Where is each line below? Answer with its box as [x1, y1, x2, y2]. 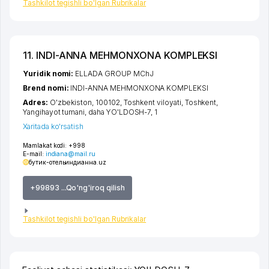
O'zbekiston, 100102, [49, 98, 124, 107]
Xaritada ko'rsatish [23, 122, 84, 131]
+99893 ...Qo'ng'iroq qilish [30, 183, 125, 193]
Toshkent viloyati [123, 98, 181, 107]
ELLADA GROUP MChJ [75, 69, 154, 79]
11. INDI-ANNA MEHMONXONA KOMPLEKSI [23, 49, 218, 62]
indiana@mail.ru [45, 150, 95, 158]
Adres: [23, 98, 50, 107]
